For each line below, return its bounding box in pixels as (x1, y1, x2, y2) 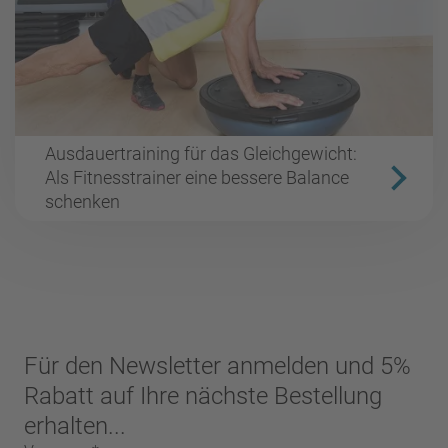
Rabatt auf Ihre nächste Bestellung (24, 381, 382, 410)
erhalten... (24, 411, 126, 440)
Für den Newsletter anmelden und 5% (24, 351, 411, 380)
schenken (45, 191, 120, 213)
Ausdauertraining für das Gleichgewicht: (45, 143, 357, 165)
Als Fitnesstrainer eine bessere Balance (45, 167, 349, 189)
